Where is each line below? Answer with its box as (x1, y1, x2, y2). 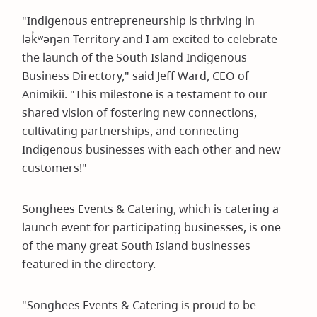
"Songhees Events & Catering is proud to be (22, 297, 257, 313)
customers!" (22, 160, 88, 175)
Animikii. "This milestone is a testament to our (22, 86, 268, 102)
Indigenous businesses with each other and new (22, 142, 282, 157)
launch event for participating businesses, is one (22, 219, 282, 235)
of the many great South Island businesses (22, 238, 251, 253)
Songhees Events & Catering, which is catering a (22, 201, 279, 217)
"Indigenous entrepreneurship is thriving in (22, 13, 255, 28)
